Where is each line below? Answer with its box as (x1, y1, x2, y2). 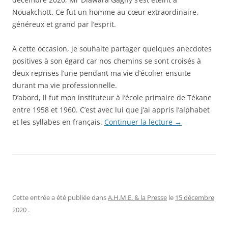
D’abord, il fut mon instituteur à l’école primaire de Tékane (12, 92, 212, 102)
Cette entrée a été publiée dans (12, 192, 108, 202)
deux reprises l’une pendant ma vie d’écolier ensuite (12, 68, 191, 78)
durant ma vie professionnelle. (12, 80, 117, 90)
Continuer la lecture (104, 117, 175, 127)
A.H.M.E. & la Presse (108, 192, 167, 202)
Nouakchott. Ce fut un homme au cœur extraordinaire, (12, 7, 198, 17)
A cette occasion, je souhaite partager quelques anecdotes (12, 43, 212, 53)
